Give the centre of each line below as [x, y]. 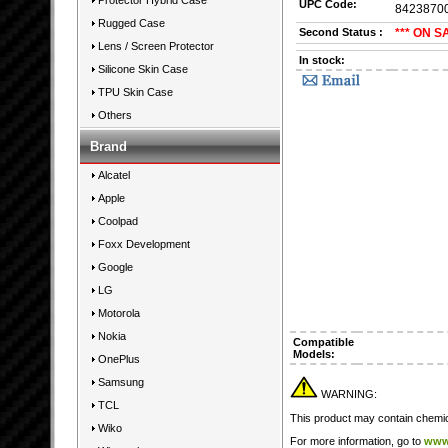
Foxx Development [144, 244]
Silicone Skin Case [143, 69]
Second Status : [341, 32]
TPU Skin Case [135, 92]
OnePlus [119, 359]
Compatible [323, 342]
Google [115, 267]
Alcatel [114, 175]
